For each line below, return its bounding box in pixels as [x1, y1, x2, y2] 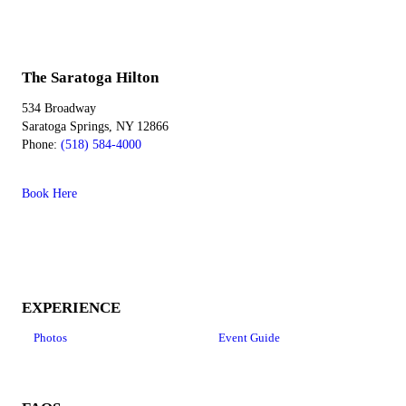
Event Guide [217, 331, 280, 345]
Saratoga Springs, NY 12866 [22, 120, 169, 133]
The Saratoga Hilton [22, 69, 159, 86]
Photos [33, 331, 67, 345]
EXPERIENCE [22, 299, 121, 317]
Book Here [22, 187, 77, 200]
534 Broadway [22, 101, 96, 115]
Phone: [22, 138, 61, 151]
